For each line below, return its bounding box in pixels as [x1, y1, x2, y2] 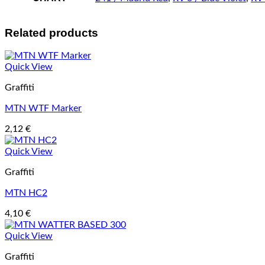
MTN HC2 [5, 188, 47, 198]
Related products [5, 26, 98, 39]
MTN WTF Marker [5, 104, 82, 114]
